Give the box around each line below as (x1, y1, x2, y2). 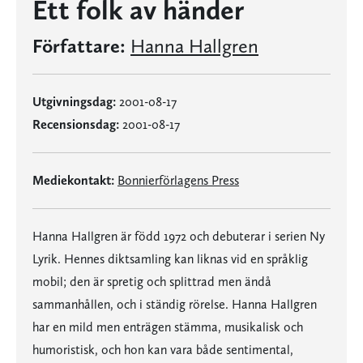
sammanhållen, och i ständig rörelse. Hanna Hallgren (32, 297, 317, 312)
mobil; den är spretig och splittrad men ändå (32, 274, 271, 289)
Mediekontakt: (32, 173, 114, 188)
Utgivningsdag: (32, 94, 116, 109)
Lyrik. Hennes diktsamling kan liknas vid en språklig (32, 251, 308, 267)
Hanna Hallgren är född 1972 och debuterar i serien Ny (32, 228, 325, 244)
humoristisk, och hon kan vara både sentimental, (32, 342, 293, 357)
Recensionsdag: (32, 117, 119, 132)
